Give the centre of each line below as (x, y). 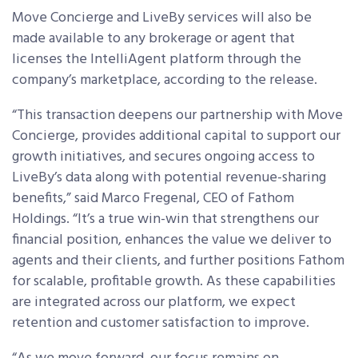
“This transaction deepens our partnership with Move (177, 115)
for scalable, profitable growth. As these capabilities (174, 281)
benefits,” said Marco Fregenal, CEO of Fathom (153, 198)
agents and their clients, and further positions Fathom (178, 261)
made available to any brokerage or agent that (153, 38)
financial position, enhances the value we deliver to (172, 240)
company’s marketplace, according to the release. (165, 80)
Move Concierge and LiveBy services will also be (162, 18)
